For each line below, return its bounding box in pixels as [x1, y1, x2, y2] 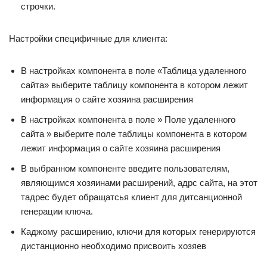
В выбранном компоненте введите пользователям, [21, 163, 229, 174]
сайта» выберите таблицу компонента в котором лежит [21, 80, 248, 91]
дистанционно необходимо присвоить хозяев [21, 241, 206, 252]
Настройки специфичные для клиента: [9, 33, 167, 44]
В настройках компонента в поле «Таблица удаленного [21, 66, 246, 76]
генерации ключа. [21, 206, 93, 217]
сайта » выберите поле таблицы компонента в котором [21, 129, 247, 139]
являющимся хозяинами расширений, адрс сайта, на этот [21, 178, 257, 188]
